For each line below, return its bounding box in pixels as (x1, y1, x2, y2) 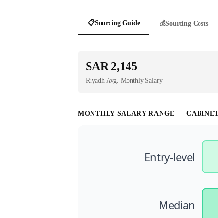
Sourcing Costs (165, 19, 208, 27)
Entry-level (144, 149, 196, 164)
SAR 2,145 (86, 60, 137, 73)
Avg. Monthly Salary (104, 77, 163, 84)
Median (158, 198, 196, 212)
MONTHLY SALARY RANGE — (78, 110, 187, 117)
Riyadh (86, 77, 105, 84)
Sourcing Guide (94, 19, 140, 27)
